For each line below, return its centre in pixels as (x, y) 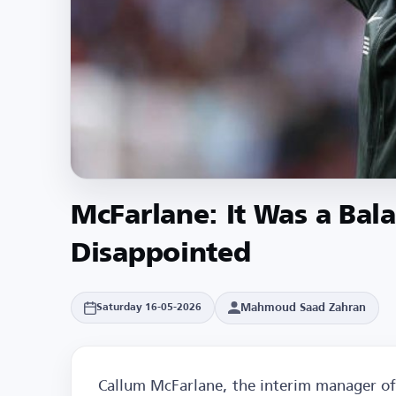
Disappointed (161, 254)
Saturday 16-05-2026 (149, 308)
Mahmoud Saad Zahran (303, 308)
